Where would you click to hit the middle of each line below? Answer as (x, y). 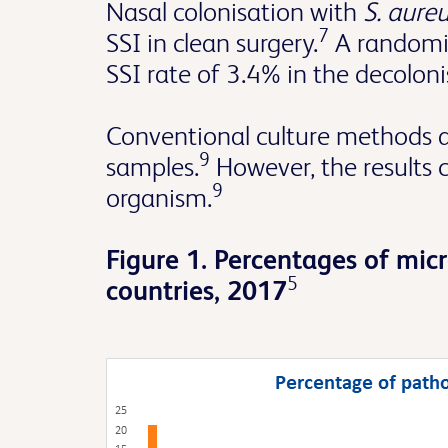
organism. (159, 197)
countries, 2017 (196, 290)
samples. (152, 166)
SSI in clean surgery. (212, 42)
